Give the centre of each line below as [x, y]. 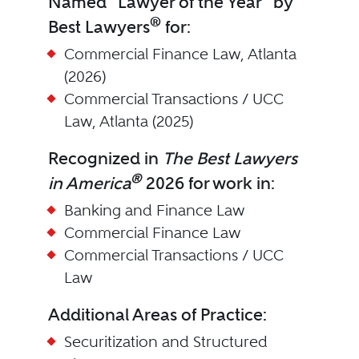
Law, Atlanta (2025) [128, 121]
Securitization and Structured [165, 342]
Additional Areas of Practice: [157, 315]
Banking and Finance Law [154, 210]
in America [89, 183]
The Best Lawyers [230, 158]
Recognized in [105, 158]
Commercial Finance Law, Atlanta [180, 54]
